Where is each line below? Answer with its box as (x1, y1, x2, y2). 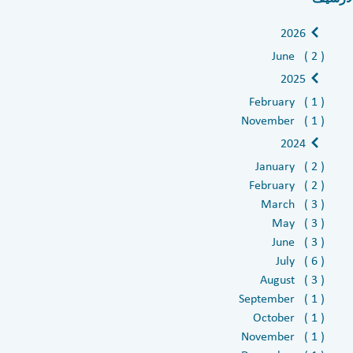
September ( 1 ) (238, 291, 325, 305)
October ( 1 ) (252, 310, 325, 324)
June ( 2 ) (271, 48, 325, 62)
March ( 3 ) (260, 196, 325, 210)
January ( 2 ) (255, 158, 325, 173)
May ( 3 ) (271, 215, 325, 229)
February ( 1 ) (248, 94, 325, 108)
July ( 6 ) (275, 253, 325, 267)
